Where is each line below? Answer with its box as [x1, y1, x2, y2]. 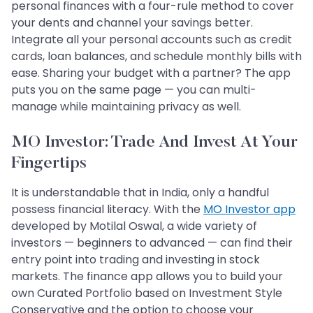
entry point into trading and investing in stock [11, 252, 260, 268]
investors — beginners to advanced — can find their [11, 235, 293, 252]
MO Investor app [203, 201, 296, 218]
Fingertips [11, 155, 87, 173]
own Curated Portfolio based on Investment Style [11, 285, 282, 302]
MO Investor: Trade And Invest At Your [11, 134, 298, 152]
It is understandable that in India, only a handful [11, 184, 269, 201]
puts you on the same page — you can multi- [11, 82, 256, 99]
